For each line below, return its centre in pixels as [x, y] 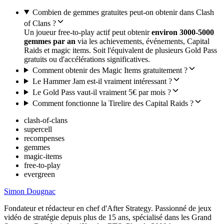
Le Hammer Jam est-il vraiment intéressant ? [102, 81]
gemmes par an [50, 41]
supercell [38, 129]
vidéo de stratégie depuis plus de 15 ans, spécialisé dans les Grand [108, 217]
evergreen [39, 174]
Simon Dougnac [30, 191]
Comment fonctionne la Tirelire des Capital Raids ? [113, 103]
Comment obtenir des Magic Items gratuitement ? [110, 70]
